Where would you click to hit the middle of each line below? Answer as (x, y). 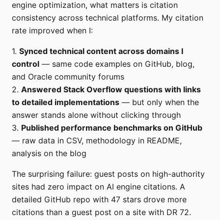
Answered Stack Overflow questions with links (111, 89)
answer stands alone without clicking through (96, 115)
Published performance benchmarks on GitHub (112, 127)
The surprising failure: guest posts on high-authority (108, 174)
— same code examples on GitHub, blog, (117, 64)
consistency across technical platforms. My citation (108, 17)
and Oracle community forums (68, 76)
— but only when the (159, 102)
